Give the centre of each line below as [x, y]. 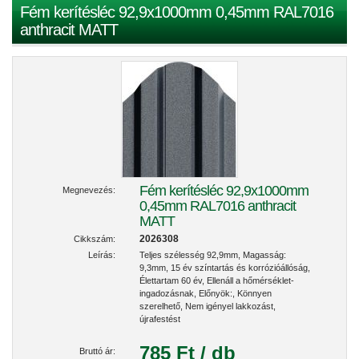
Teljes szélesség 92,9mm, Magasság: [213, 255]
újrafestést [160, 319]
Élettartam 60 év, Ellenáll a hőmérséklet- [217, 280]
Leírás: [102, 255]
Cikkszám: [95, 239]
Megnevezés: [89, 190]
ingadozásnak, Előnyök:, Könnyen [206, 293]
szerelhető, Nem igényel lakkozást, [208, 306]
